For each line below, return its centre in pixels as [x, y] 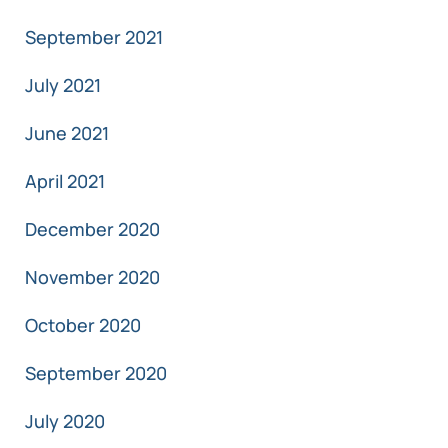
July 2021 [63, 85]
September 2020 [96, 373]
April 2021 [65, 181]
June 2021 [67, 133]
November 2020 [92, 277]
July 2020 [65, 421]
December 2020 [92, 229]
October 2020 [83, 325]
